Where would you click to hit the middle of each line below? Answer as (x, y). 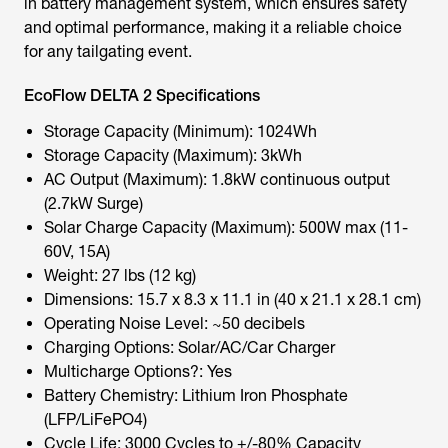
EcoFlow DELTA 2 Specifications (142, 95)
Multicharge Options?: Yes (138, 371)
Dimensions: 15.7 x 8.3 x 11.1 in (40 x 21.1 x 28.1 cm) (232, 299)
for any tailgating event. (108, 51)
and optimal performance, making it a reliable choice (213, 27)
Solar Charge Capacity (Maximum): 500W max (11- (226, 227)
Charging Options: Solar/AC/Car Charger (189, 347)
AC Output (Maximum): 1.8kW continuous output (217, 179)
